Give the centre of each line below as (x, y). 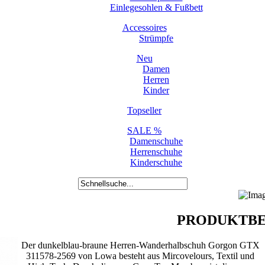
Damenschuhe (156, 141)
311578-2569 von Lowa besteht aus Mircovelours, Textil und (140, 256)
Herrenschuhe (156, 152)
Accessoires (144, 28)
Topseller (144, 110)
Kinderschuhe (156, 162)
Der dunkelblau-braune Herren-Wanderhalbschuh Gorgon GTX (140, 245)
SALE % (144, 130)
